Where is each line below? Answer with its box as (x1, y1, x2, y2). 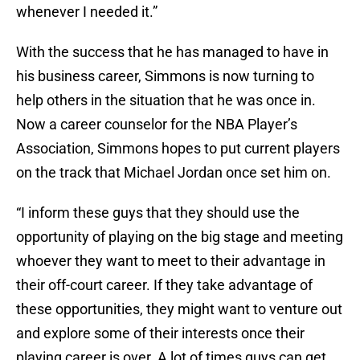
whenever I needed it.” (16, 3, 161, 21)
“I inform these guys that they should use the (16, 204, 300, 222)
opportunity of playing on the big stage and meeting (16, 228, 343, 246)
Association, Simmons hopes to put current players (16, 140, 340, 157)
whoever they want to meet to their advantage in (16, 252, 325, 270)
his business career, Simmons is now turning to (16, 67, 314, 85)
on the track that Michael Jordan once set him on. (16, 164, 331, 182)
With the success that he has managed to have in (16, 43, 329, 61)
